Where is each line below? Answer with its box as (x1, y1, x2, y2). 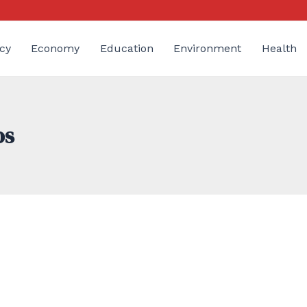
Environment (173, 42, 242, 55)
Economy (31, 42, 80, 55)
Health (261, 42, 297, 55)
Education (99, 42, 153, 55)
